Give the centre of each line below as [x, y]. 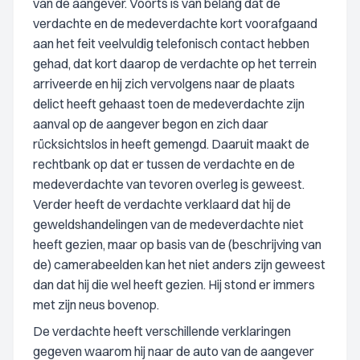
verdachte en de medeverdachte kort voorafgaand [175, 23]
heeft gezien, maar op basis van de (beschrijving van [177, 244]
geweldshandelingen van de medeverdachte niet [168, 224]
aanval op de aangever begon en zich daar [151, 124]
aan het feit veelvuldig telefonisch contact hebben [171, 43]
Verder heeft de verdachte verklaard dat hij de [162, 204]
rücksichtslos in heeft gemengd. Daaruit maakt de [171, 144]
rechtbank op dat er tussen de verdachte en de [164, 164]
